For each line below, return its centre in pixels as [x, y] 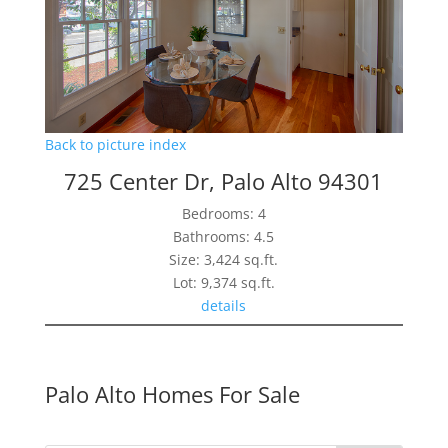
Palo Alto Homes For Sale [172, 394]
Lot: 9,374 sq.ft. [223, 283]
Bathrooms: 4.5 [224, 237]
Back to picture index [115, 145]
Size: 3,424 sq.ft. [224, 260]
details [224, 306]
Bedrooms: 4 [223, 214]
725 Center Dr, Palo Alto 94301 [224, 181]
